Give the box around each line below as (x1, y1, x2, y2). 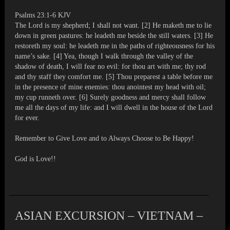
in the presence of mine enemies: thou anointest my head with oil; (15, 83, 206, 91)
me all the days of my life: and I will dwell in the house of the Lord (15, 104, 213, 112)
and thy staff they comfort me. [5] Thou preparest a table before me (15, 73, 213, 81)
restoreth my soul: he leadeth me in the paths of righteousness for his (15, 42, 215, 50)
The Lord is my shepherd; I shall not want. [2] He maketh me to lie (15, 22, 212, 30)
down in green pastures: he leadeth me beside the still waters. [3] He (15, 32, 214, 40)
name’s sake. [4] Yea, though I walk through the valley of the (15, 52, 194, 61)
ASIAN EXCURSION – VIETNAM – (15, 209, 203, 223)
